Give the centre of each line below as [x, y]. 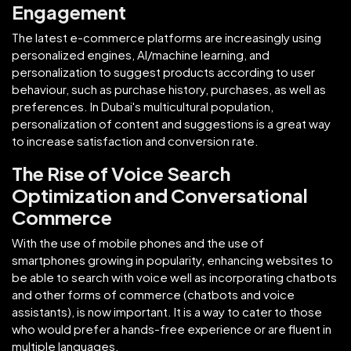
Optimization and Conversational [160, 195]
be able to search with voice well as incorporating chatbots [174, 277]
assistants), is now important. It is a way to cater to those [167, 311]
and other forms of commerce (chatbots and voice [153, 294]
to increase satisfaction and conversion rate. [135, 140]
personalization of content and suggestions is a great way [171, 123]
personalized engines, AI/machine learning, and [141, 54]
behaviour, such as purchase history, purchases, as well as [169, 89]
